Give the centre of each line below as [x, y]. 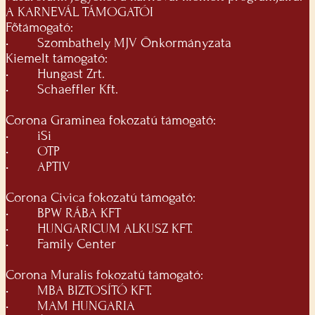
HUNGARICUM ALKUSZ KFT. [113, 229]
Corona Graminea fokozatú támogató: [111, 121]
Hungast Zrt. [71, 74]
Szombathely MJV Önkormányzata [133, 43]
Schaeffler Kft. [76, 90]
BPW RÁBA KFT [77, 213]
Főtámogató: [39, 28]
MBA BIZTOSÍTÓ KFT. [93, 291]
